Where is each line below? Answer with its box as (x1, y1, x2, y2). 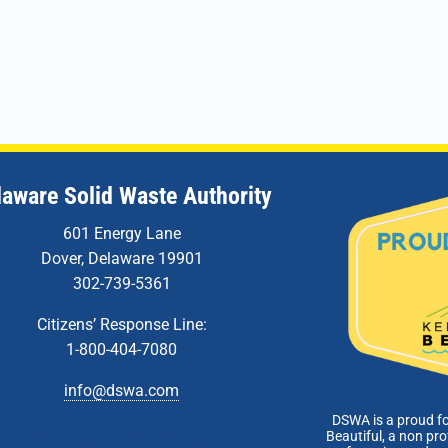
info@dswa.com (64, 381, 180, 401)
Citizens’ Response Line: (36, 315, 207, 335)
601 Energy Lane (62, 224, 181, 244)
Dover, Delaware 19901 (40, 249, 203, 269)
